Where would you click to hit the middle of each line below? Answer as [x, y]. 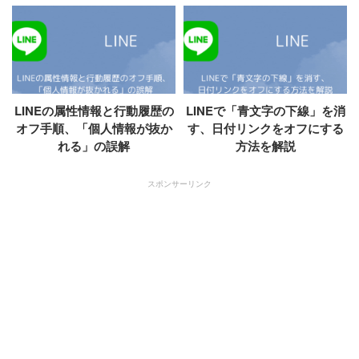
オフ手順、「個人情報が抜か [94, 128]
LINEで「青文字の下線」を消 [265, 110]
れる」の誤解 [94, 145]
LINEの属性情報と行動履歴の [94, 110]
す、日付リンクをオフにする [265, 128]
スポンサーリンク [179, 183]
